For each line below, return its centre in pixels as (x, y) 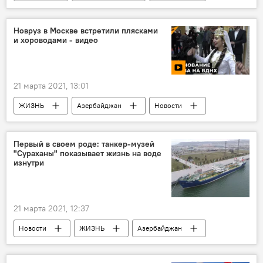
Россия (30, 123)
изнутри (29, 163)
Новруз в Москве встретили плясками (86, 31)
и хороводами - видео (56, 40)
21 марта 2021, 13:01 (51, 86)
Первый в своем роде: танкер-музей (84, 144)
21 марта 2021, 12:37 (51, 209)
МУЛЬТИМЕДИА (100, 123)
